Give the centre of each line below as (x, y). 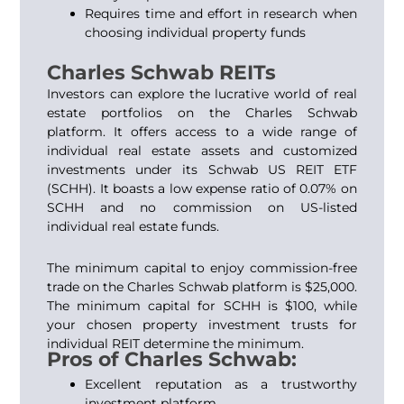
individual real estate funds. (133, 226)
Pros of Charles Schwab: (172, 359)
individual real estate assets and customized (202, 151)
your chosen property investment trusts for (202, 324)
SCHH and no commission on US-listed (202, 207)
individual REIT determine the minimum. (176, 343)
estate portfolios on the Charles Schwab (202, 113)
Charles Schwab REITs (162, 73)
